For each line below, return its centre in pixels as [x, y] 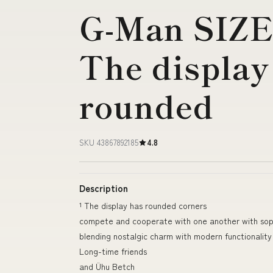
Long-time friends [113, 251]
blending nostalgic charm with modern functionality [175, 236]
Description [104, 188]
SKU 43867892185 [109, 143]
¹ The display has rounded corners [143, 206]
